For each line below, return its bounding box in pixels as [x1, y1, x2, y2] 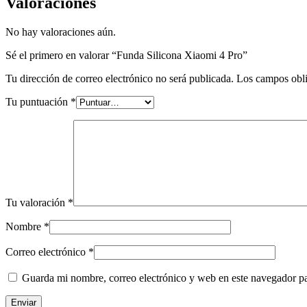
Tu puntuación [5, 96, 71, 108]
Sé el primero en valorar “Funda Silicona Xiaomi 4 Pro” [5, 49, 247, 62]
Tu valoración [5, 197, 68, 209]
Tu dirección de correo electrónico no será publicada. [5, 73, 234, 85]
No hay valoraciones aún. [5, 26, 116, 38]
